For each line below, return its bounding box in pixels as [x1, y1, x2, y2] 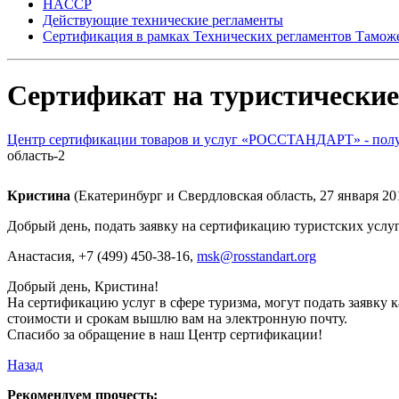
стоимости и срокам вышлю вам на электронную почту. [7, 310, 347, 326]
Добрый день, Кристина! [7, 278, 159, 294]
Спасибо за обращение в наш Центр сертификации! [7, 326, 322, 342]
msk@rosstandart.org [197, 248, 316, 264]
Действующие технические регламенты [43, 12, 283, 28]
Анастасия [7, 248, 71, 264]
